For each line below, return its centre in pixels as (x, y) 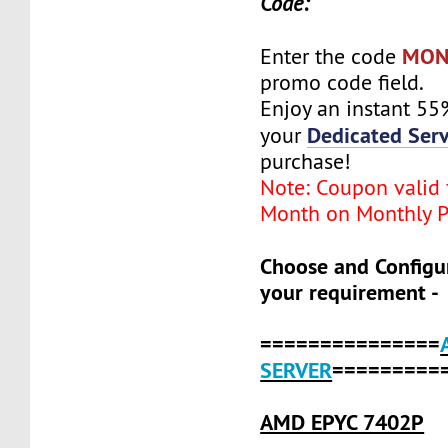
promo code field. (342, 82)
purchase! (306, 161)
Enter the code (331, 56)
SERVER (296, 369)
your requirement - (350, 291)
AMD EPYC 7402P (342, 421)
